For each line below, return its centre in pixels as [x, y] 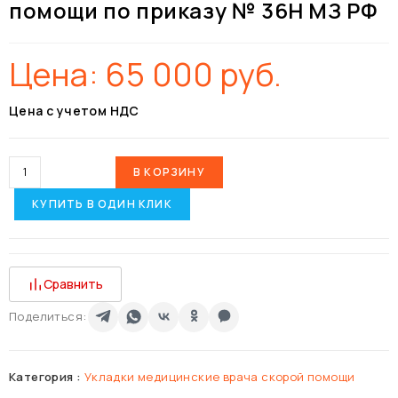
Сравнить [73, 283]
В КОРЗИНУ [169, 171]
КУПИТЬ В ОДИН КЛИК [102, 203]
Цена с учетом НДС [74, 110]
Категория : [47, 376]
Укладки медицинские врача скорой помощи [219, 376]
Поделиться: [48, 317]
